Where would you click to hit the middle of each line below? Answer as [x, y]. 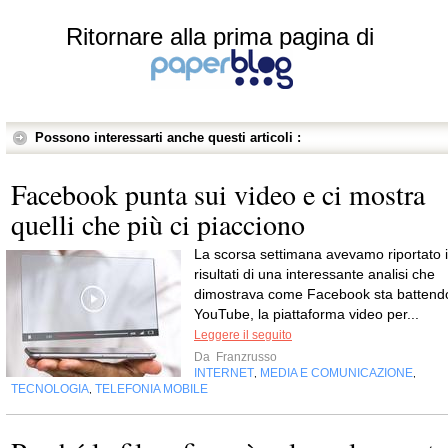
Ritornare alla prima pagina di [220, 37]
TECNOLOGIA [50, 389]
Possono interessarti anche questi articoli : [168, 138]
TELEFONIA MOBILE [151, 389]
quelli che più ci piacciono [158, 224]
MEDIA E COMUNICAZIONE [336, 373]
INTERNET [224, 373]
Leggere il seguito [243, 335]
